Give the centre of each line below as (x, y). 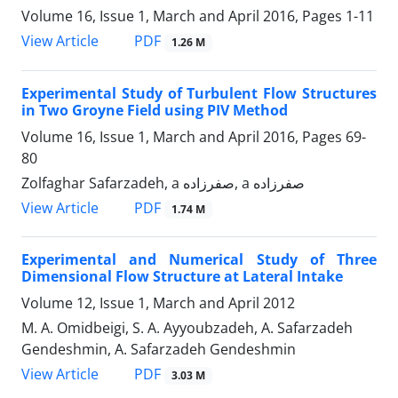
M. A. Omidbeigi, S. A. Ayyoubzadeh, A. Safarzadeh (187, 327)
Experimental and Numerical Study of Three (199, 259)
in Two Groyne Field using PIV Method (155, 110)
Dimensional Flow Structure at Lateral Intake (182, 276)
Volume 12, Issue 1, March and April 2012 (158, 302)
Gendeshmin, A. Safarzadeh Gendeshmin (159, 349)
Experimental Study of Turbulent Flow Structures (199, 93)
